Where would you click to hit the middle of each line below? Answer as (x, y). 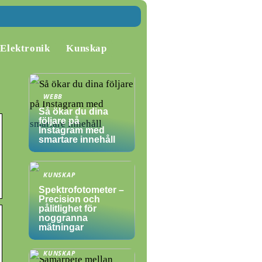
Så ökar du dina (73, 111)
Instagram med (72, 130)
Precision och (69, 199)
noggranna (63, 218)
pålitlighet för (68, 208)
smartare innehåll (77, 139)
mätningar (61, 227)
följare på (59, 121)
